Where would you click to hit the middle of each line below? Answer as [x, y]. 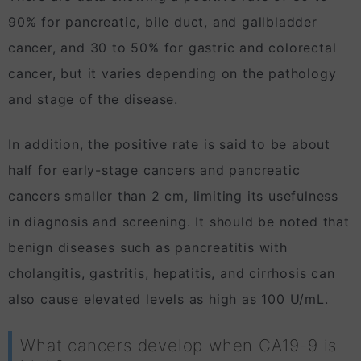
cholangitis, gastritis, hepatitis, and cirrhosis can [172, 273]
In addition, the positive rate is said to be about [169, 144]
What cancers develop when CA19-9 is [179, 346]
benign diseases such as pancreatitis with [148, 247]
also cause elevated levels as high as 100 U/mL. [168, 299]
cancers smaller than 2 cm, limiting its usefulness [173, 195]
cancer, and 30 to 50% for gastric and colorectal [172, 47]
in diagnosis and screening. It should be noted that [179, 221]
